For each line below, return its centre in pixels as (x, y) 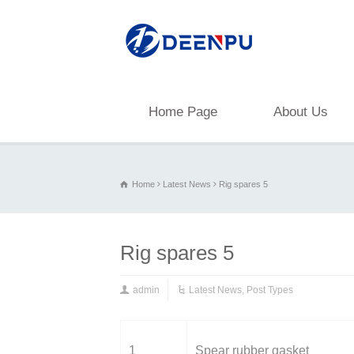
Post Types (270, 290)
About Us (301, 112)
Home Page (183, 112)
